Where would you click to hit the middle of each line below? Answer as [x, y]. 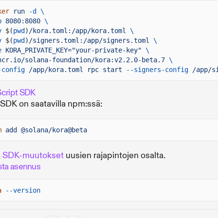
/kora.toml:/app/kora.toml [77, 31]
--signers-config [157, 70]
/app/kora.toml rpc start [75, 70]
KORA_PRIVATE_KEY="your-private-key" [73, 50]
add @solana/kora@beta [46, 130]
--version [23, 191]
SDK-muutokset [33, 156]
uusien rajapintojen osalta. [115, 156]
